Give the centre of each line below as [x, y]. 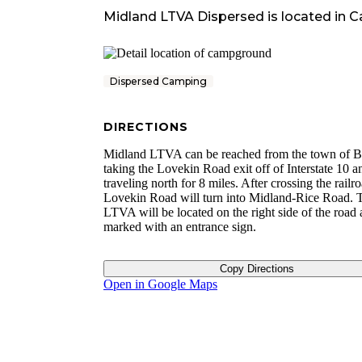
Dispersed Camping [158, 81]
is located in [305, 16]
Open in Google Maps [160, 284]
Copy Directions [257, 268]
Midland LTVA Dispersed [184, 16]
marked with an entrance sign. [180, 226]
